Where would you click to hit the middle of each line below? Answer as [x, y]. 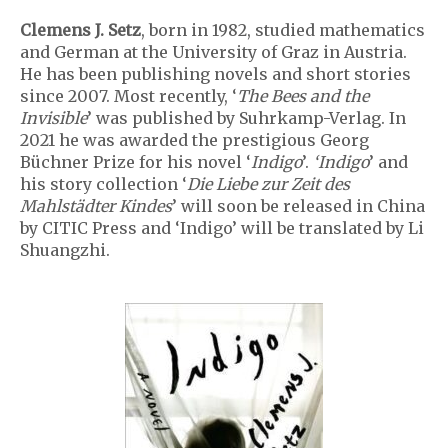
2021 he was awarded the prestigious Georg [194, 140]
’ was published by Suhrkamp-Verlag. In [246, 118]
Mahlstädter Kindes [96, 206]
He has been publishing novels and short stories [215, 74]
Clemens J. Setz [80, 30]
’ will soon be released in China [298, 206]
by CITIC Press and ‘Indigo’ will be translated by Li [222, 228]
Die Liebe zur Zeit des [268, 184]
